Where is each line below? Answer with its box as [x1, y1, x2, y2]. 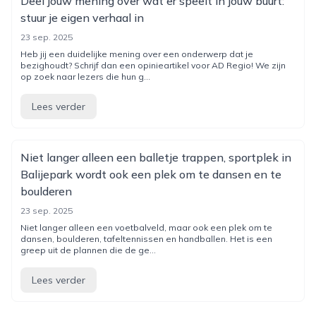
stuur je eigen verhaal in [20, 11, 144, 25]
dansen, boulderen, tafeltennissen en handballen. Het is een [20, 233, 272, 244]
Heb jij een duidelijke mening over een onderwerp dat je [20, 49, 253, 59]
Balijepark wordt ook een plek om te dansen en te [20, 167, 281, 181]
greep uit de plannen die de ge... [20, 245, 156, 255]
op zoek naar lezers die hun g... [20, 71, 150, 82]
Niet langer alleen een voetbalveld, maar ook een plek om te [20, 222, 272, 233]
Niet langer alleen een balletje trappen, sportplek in [20, 150, 291, 164]
